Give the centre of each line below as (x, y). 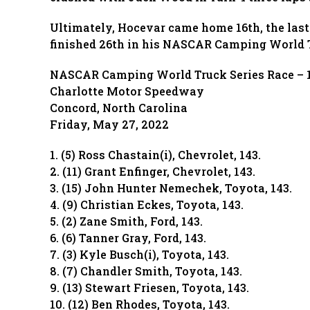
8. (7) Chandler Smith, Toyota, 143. (146, 271)
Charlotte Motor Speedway (127, 91)
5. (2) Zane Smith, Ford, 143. (126, 221)
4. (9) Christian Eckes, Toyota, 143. (147, 204)
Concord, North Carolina (119, 108)
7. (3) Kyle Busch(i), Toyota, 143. (139, 254)
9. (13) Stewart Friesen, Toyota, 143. (149, 288)
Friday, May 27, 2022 (109, 124)
